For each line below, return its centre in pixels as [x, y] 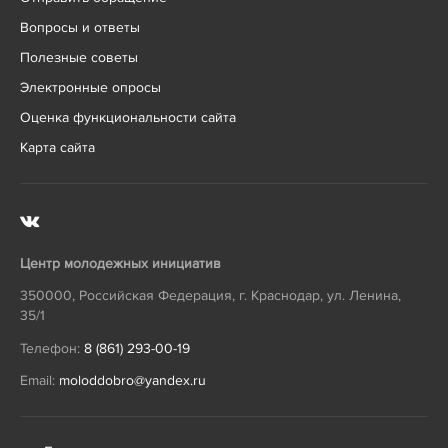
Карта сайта [57, 147]
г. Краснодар [279, 296]
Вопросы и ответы [80, 27]
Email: [39, 381]
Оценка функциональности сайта [128, 117]
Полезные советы [79, 57]
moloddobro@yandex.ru [132, 381]
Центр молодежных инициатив [120, 263]
